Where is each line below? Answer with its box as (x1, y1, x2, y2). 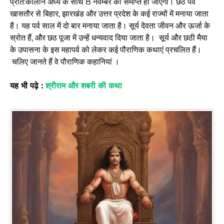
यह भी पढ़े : (10, 80, 45, 90)
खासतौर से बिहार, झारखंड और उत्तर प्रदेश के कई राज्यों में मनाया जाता (10, 8, 208, 18)
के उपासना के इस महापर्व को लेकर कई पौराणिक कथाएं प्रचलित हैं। (10, 44, 201, 54)
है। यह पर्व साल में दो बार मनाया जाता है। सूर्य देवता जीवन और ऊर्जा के (10, 20, 210, 30)
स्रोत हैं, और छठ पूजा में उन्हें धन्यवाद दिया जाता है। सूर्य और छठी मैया (10, 32, 207, 42)
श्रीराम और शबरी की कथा (45, 80, 122, 90)
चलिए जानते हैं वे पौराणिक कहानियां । (10, 56, 119, 66)
